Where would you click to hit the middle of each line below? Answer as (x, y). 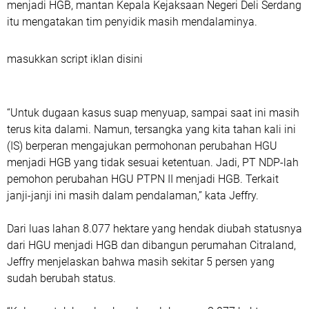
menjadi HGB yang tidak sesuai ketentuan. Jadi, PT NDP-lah (153, 163)
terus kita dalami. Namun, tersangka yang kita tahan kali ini (151, 130)
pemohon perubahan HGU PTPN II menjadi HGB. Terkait (143, 179)
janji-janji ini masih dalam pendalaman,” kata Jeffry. (133, 196)
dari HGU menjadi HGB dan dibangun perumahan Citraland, (151, 246)
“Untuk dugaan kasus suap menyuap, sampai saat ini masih (153, 113)
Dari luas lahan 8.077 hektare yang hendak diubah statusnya (154, 229)
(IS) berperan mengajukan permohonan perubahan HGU (142, 146)
